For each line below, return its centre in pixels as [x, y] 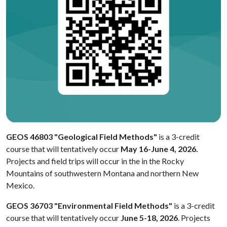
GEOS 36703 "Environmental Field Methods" [89, 205]
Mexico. [20, 185]
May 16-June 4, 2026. [159, 148]
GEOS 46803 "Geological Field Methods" [82, 136]
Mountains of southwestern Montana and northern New [102, 173]
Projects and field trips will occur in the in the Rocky [95, 161]
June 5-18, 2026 [149, 217]
